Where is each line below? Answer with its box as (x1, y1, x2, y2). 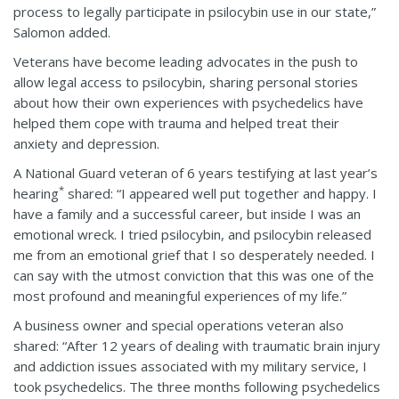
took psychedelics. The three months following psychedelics (13, 377, 380, 395)
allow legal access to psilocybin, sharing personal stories (13, 72, 358, 91)
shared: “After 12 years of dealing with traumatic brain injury (13, 336, 380, 354)
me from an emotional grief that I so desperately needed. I (13, 245, 375, 264)
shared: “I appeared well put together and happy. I (64, 183, 377, 202)
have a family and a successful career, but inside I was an (13, 204, 361, 223)
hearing (13, 183, 59, 202)
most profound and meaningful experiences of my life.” (13, 286, 346, 305)
